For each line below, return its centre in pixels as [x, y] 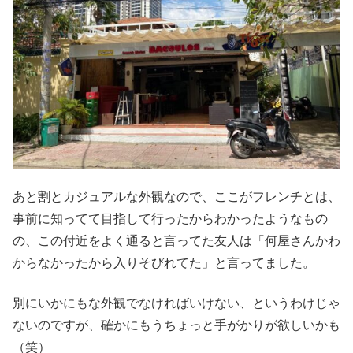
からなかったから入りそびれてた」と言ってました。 [164, 263]
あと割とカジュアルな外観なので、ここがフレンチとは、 [176, 197]
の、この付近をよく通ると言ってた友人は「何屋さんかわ [176, 241]
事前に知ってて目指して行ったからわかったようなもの [170, 219]
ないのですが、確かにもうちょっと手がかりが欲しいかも [176, 325]
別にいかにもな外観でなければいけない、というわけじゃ [176, 303]
